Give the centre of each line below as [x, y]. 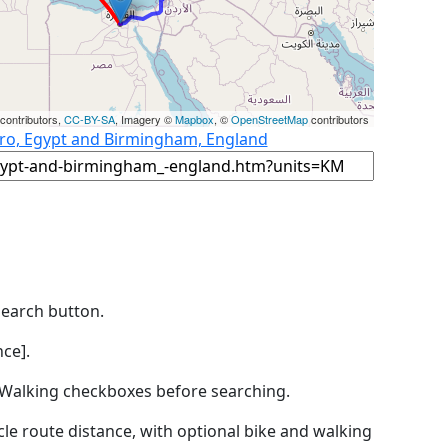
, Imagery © [145, 118]
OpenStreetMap [269, 118]
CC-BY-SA [89, 118]
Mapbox [194, 118]
